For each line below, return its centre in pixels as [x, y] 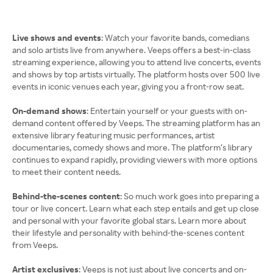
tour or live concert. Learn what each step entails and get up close [136, 208]
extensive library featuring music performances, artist [113, 135]
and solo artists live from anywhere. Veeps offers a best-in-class [131, 50]
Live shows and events [57, 37]
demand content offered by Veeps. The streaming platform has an [136, 123]
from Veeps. [35, 245]
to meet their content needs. [66, 172]
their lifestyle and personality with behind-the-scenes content [128, 232]
